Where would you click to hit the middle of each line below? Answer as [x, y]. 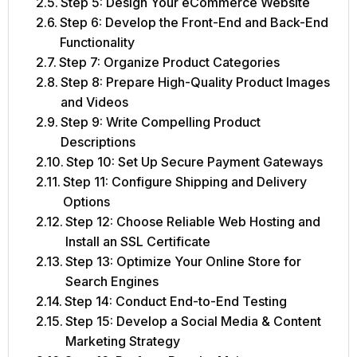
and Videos [95, 102]
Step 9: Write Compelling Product [161, 122]
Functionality [98, 43]
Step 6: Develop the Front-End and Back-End [194, 23]
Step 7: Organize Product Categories [170, 63]
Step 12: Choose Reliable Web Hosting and [193, 222]
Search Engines [112, 282]
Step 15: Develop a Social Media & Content [194, 322]
